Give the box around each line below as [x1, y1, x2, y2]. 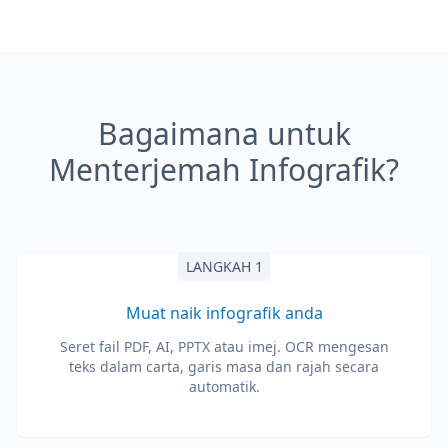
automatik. [188, 377, 260, 396]
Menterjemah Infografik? [49, 149, 399, 190]
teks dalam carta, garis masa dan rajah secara [69, 357, 379, 376]
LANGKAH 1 [185, 257, 263, 276]
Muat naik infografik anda [125, 302, 323, 324]
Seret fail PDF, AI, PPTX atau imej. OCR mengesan [59, 337, 389, 356]
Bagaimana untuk [97, 113, 351, 154]
